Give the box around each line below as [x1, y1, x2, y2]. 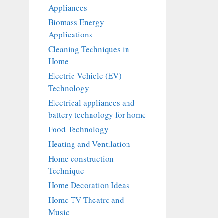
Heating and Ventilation [48, 138, 130, 150]
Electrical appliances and [48, 97, 135, 109]
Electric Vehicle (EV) [48, 70, 122, 82]
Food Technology [48, 124, 109, 135]
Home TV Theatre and [48, 194, 124, 206]
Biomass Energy [48, 17, 104, 28]
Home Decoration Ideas [48, 180, 129, 191]
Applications [48, 29, 92, 40]
